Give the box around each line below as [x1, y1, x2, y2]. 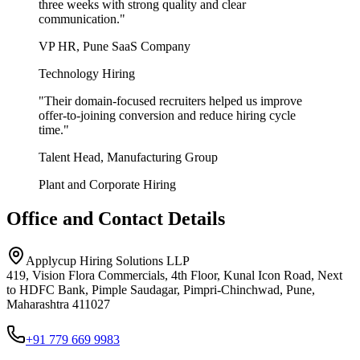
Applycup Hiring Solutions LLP [26, 254, 190, 268]
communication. [39, 12, 120, 27]
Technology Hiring [39, 67, 135, 81]
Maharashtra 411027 [6, 297, 110, 312]
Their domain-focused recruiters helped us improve [44, 94, 302, 108]
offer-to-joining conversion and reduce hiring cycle [39, 108, 296, 123]
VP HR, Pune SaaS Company [39, 39, 190, 54]
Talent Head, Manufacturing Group [39, 150, 218, 165]
